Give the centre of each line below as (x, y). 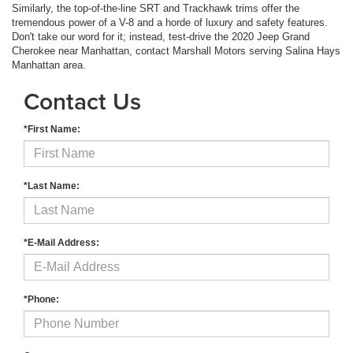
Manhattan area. (49, 65)
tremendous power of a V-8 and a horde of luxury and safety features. (170, 23)
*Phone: (41, 300)
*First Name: (52, 130)
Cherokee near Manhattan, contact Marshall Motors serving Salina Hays (176, 51)
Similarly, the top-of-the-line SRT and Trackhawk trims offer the (156, 9)
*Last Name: (52, 186)
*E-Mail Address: (61, 243)
